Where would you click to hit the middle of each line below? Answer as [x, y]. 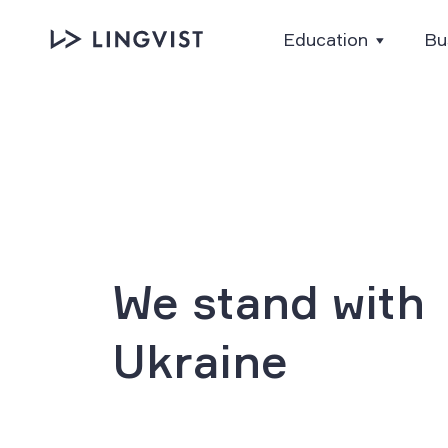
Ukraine [200, 360]
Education [325, 39]
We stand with [268, 301]
